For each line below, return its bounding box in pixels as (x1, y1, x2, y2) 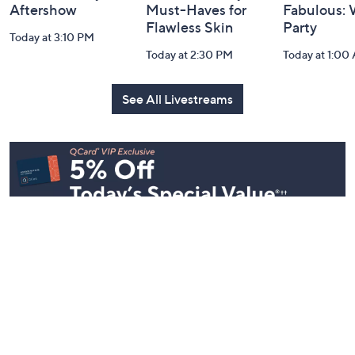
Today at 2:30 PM (146, 48, 234, 62)
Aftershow (10, 2, 77, 19)
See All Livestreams (122, 91, 233, 108)
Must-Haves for (146, 2, 247, 19)
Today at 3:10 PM (10, 30, 94, 44)
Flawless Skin (146, 19, 234, 36)
